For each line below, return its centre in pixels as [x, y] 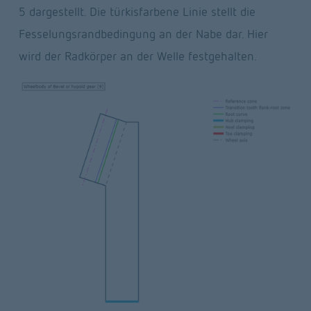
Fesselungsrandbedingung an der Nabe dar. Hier [143, 34]
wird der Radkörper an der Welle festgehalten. [137, 56]
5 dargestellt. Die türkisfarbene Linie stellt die [137, 12]
